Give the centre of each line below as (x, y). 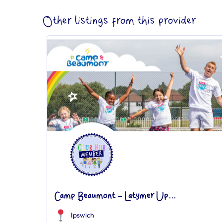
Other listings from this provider (119, 21)
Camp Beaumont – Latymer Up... (115, 196)
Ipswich (83, 215)
